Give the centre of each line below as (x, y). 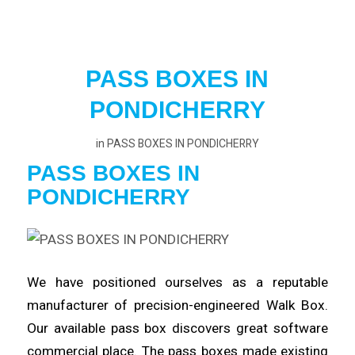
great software (282, 328)
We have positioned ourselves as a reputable (177, 282)
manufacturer (71, 305)
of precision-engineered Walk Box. (221, 305)
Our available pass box (99, 328)
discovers (204, 328)
